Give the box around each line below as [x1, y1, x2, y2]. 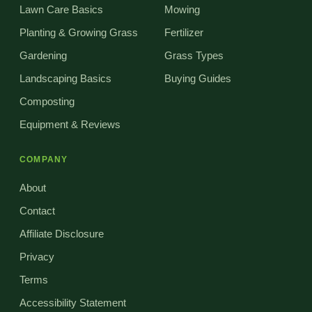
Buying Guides [164, 73, 231, 85]
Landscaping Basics [19, 73, 111, 85]
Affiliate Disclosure [19, 228, 104, 240]
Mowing [164, 4, 200, 16]
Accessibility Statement [19, 297, 126, 309]
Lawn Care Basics [19, 4, 103, 16]
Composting [19, 96, 75, 108]
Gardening [19, 50, 67, 62]
